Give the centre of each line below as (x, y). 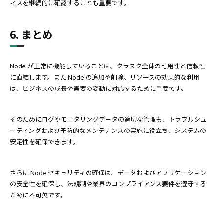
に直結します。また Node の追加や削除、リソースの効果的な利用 (105, 77)
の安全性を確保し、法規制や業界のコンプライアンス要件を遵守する (108, 184)
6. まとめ (31, 34)
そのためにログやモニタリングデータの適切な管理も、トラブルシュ (108, 119)
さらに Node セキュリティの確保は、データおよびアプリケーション (108, 173)
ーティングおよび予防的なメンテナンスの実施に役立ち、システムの (108, 131)
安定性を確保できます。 (44, 142)
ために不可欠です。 (38, 195)
